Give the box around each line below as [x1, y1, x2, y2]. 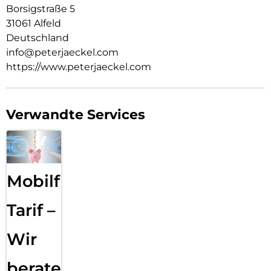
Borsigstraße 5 [6, 3, 75, 15]
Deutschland [6, 32, 69, 44]
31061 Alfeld [6, 18, 61, 30]
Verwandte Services [6, 106, 145, 123]
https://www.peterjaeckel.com [6, 61, 151, 73]
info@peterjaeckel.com [6, 47, 119, 59]
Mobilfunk [7, 171, 93, 191]
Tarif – [7, 200, 56, 220]
